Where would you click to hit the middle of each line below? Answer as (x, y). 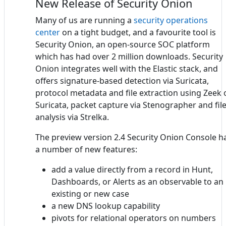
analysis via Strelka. (72, 117)
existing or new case (90, 194)
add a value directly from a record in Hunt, (132, 170)
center (48, 33)
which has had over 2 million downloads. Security (129, 57)
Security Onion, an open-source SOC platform (123, 45)
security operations (171, 20)
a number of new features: (86, 150)
